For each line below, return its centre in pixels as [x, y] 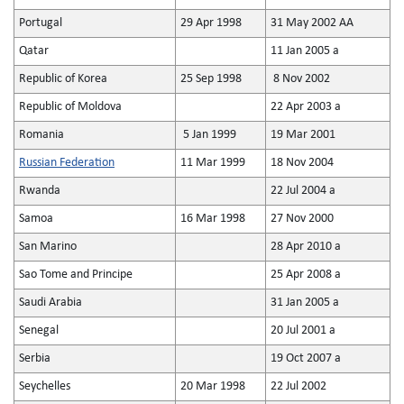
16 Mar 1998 [213, 219]
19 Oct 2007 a [306, 358]
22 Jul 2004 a [303, 191]
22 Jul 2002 [298, 386]
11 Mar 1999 [213, 163]
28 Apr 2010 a [306, 247]
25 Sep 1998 [211, 79]
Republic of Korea [63, 79]
